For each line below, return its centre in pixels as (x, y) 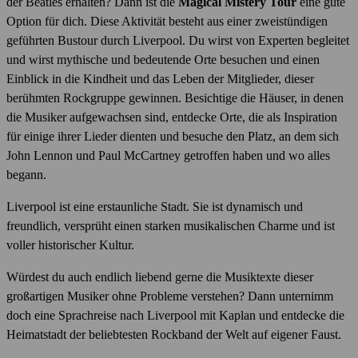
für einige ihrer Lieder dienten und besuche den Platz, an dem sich (173, 136)
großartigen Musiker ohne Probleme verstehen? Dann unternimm (170, 296)
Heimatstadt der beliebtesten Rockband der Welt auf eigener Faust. (174, 334)
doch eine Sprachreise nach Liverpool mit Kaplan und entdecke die (175, 315)
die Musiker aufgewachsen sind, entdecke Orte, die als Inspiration (172, 117)
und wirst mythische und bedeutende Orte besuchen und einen (163, 59)
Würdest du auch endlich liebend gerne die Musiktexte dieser (160, 276)
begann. (26, 174)
